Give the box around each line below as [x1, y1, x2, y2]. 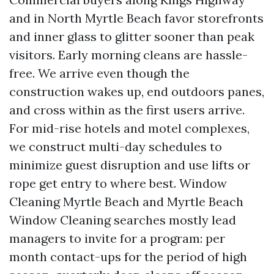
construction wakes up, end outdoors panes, [9, 84, 264, 99]
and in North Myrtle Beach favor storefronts [9, 10, 264, 26]
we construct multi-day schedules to [9, 139, 222, 154]
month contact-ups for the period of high [9, 249, 247, 264]
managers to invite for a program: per [9, 231, 225, 246]
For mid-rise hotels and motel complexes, [9, 120, 250, 136]
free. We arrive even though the [9, 65, 190, 81]
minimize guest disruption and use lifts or [9, 157, 250, 172]
